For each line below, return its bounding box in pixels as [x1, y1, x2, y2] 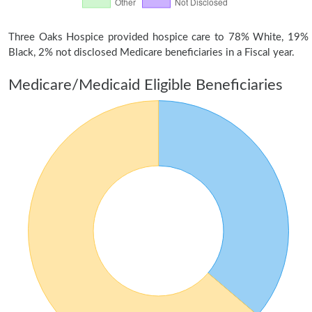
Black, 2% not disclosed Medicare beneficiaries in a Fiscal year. [8, 47, 295, 58]
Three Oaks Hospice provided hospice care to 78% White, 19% [8, 32, 309, 42]
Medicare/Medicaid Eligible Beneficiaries [8, 77, 283, 93]
